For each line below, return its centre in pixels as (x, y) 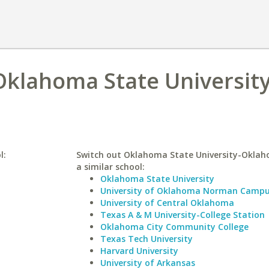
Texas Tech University (146, 239)
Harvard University (139, 251)
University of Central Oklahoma (167, 203)
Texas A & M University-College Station (182, 215)
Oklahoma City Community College (174, 227)
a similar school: (110, 167)
